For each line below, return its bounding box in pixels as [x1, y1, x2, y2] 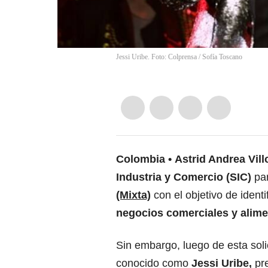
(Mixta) [116, 189, 151, 202]
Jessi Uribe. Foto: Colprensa [116, 53, 197, 62]
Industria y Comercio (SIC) [116, 171, 251, 184]
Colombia [116, 153, 165, 166]
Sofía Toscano [202, 53, 242, 62]
